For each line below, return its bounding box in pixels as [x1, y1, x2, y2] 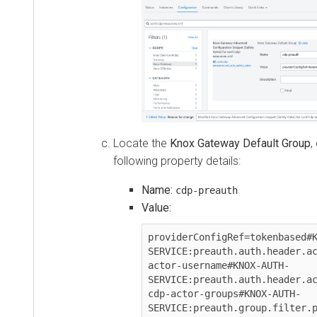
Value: [139, 200, 169, 214]
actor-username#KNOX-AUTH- [146, 259, 287, 271]
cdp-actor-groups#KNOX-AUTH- [146, 287, 299, 299]
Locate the [111, 136, 168, 150]
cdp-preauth [173, 184, 236, 196]
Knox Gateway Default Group [168, 136, 309, 150]
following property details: [111, 154, 238, 168]
